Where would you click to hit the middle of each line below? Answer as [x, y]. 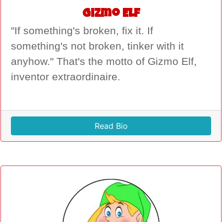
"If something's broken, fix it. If [82, 30]
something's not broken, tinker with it [97, 46]
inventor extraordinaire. [66, 77]
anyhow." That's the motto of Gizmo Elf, [104, 61]
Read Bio [111, 126]
